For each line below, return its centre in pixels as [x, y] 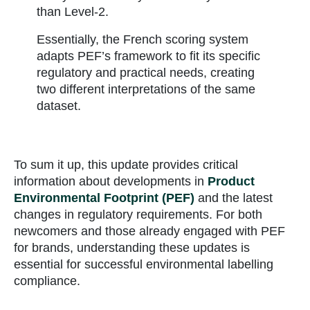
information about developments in [111, 182]
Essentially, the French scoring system [142, 40]
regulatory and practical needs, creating [145, 73]
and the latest [234, 198]
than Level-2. [72, 12]
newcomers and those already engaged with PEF [149, 231]
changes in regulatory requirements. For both [138, 215]
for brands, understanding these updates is [132, 248]
